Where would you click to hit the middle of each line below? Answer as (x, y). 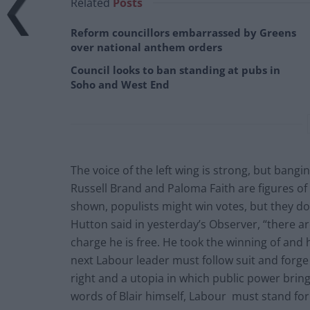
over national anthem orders (146, 47)
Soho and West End (120, 84)
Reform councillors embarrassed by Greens (183, 32)
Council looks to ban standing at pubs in (175, 70)
